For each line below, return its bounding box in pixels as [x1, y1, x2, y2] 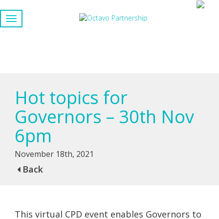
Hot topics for [15, 86, 128, 109]
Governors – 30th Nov [15, 105, 194, 129]
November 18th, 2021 [15, 149, 94, 159]
